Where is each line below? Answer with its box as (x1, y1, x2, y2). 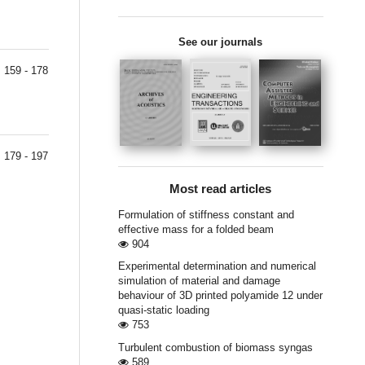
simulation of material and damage (117, 275, 280, 288)
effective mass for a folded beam (117, 223, 274, 236)
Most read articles (169, 182, 272, 196)
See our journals (178, 35, 263, 48)
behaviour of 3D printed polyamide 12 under (117, 289, 323, 302)
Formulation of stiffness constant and (117, 209, 294, 222)
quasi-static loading (117, 304, 209, 317)
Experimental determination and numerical (117, 260, 316, 273)
